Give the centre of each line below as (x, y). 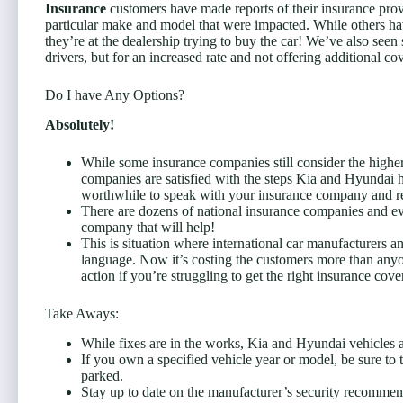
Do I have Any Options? (115, 95)
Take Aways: (82, 313)
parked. (102, 375)
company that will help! (148, 227)
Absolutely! (81, 124)
